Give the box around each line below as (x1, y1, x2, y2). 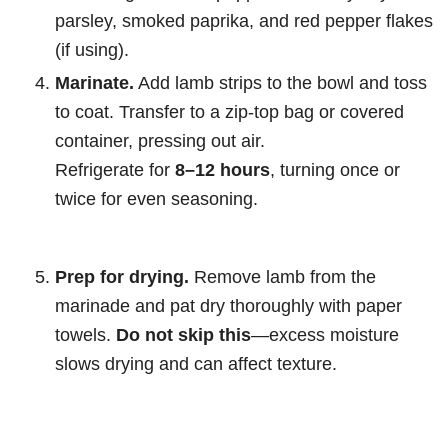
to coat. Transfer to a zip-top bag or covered (55, 101, 404, 123)
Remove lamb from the (189, 266, 376, 288)
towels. (55, 324, 116, 346)
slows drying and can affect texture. (55, 353, 337, 375)
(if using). (55, 39, 129, 61)
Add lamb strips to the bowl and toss (134, 72, 427, 94)
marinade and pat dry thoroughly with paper (55, 295, 402, 317)
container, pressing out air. (55, 130, 265, 152)
